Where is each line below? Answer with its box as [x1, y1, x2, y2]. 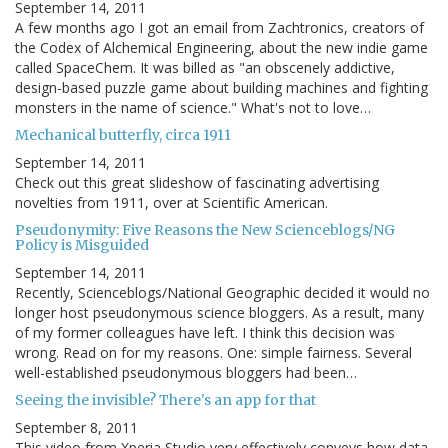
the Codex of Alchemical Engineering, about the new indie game [15, 38, 428, 58]
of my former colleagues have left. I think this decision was [15, 323, 395, 343]
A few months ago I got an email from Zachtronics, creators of [15, 18, 424, 38]
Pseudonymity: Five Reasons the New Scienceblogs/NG [15, 221, 395, 240]
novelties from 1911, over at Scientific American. [15, 193, 328, 213]
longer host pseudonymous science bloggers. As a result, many [15, 303, 424, 323]
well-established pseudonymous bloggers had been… [15, 363, 357, 383]
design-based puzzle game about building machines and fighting [15, 78, 428, 98]
